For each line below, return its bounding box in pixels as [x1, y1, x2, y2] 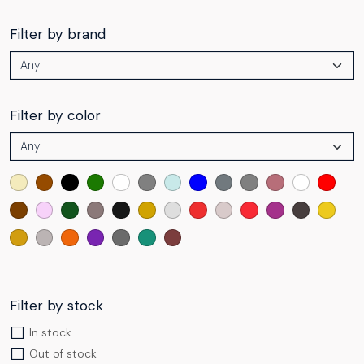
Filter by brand [10, 24, 106, 43]
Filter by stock [10, 296, 103, 314]
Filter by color [10, 106, 101, 124]
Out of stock [29, 345, 97, 361]
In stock [29, 324, 71, 340]
